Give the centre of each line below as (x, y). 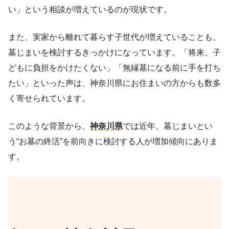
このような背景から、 (49, 126)
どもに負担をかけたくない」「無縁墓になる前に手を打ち (114, 67)
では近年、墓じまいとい (168, 126)
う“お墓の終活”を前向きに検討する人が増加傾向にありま (113, 141)
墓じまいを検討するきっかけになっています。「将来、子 (114, 52)
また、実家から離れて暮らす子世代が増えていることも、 (114, 37)
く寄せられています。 (49, 98)
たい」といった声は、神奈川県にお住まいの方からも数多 (114, 83)
